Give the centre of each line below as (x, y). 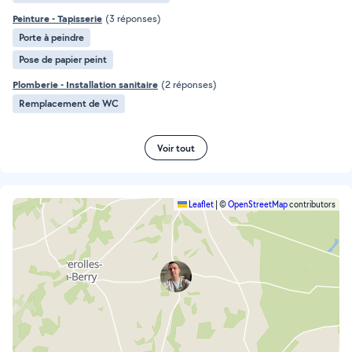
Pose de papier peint (63, 59)
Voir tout (176, 148)
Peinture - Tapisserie (57, 18)
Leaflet (200, 204)
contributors (312, 204)
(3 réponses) (133, 18)
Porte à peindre (51, 37)
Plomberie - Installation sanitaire (85, 84)
